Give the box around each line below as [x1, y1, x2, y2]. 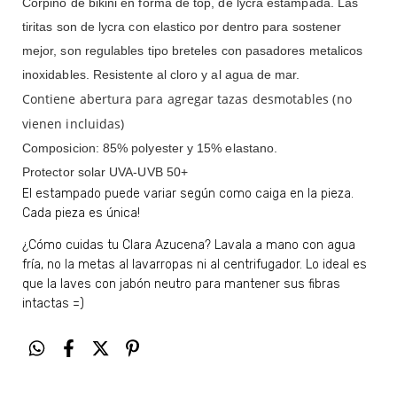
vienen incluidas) [22, 114, 125, 132]
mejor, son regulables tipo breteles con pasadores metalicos [22, 43, 363, 58]
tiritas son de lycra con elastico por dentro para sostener [22, 19, 342, 34]
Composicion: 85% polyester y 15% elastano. [22, 140, 278, 155]
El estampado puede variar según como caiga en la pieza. [22, 185, 354, 201]
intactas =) [22, 295, 84, 311]
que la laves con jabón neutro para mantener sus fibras [22, 276, 340, 292]
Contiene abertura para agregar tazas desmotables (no [22, 90, 352, 107]
